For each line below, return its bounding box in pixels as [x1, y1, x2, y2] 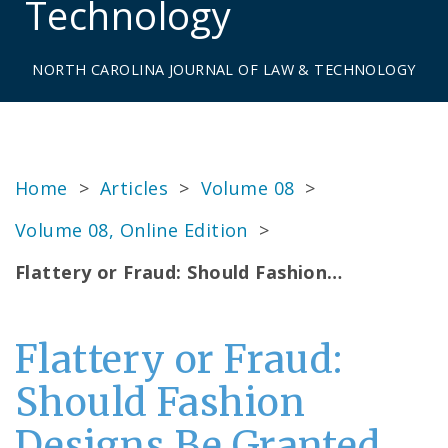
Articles [99, 176, 169, 200]
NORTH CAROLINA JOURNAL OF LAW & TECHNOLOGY [32, 60, 416, 79]
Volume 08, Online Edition [15, 218, 248, 242]
